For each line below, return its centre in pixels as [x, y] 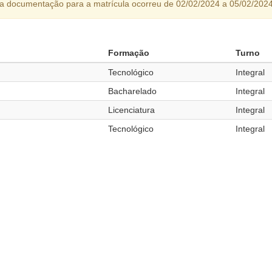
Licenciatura [131, 110]
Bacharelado [132, 91]
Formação [129, 53]
